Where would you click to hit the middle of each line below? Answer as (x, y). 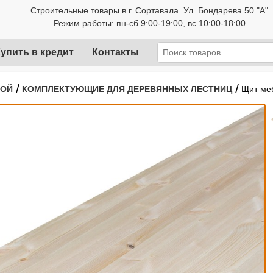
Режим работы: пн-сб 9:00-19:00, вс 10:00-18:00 (149, 23)
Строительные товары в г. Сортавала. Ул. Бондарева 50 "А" (150, 10)
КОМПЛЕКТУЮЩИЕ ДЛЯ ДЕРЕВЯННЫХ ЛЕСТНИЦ (127, 89)
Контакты (115, 52)
